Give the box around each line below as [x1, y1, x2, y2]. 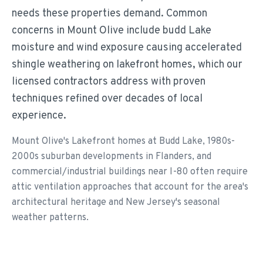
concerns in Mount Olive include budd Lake [12, 24, 211, 38]
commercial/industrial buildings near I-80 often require [12, 166, 248, 178]
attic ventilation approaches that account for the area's [12, 181, 248, 193]
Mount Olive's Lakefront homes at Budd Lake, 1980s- [12, 136, 235, 147]
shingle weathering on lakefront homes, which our [12, 58, 242, 72]
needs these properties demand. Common [12, 7, 207, 21]
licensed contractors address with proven [12, 75, 205, 89]
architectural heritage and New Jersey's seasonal [12, 197, 220, 208]
